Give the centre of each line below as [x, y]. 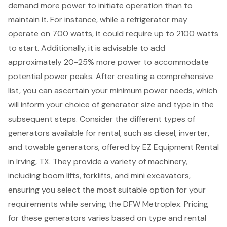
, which [205, 91]
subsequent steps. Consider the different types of [102, 119]
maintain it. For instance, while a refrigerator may [98, 20]
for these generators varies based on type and [96, 218]
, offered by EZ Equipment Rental [159, 147]
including [25, 176]
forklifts [97, 176]
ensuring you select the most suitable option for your [107, 190]
